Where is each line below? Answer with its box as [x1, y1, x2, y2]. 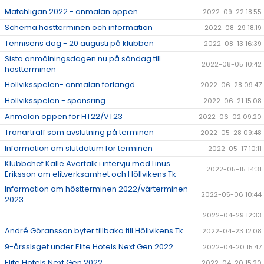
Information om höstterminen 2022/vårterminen [5, 183, 188, 195]
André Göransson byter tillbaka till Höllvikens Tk [5, 225, 183, 237]
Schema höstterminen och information [5, 22, 153, 34]
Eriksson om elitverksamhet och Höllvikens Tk [5, 169, 176, 180]
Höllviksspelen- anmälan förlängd [5, 79, 135, 91]
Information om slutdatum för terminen [5, 143, 153, 154]
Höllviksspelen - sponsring [5, 95, 105, 107]
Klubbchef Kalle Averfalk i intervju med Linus [5, 158, 170, 170]
